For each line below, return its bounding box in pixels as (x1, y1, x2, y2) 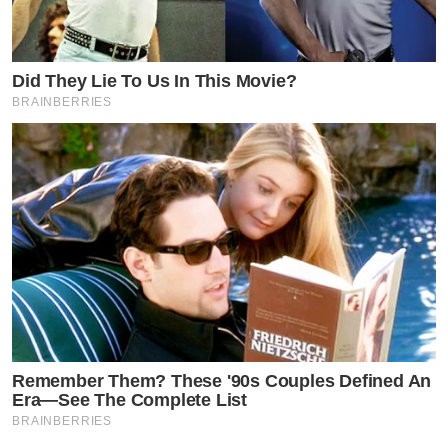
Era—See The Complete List (12, 390, 248, 411)
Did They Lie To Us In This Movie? (12, 71, 297, 92)
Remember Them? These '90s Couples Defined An (12, 371, 432, 392)
